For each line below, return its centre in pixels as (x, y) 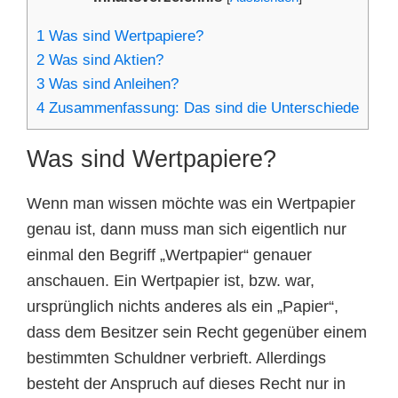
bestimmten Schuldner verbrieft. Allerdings (176, 358)
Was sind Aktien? (104, 60)
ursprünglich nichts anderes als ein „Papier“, (183, 307)
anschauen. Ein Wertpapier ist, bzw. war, (171, 281)
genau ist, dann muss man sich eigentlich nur (187, 230)
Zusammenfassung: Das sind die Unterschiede (202, 108)
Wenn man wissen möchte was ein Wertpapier (191, 204)
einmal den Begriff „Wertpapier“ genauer (169, 255)
